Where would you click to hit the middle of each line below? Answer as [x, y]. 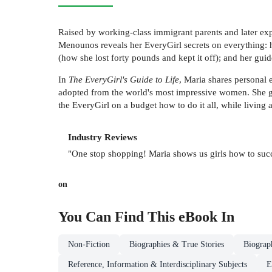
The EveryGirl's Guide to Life [124, 80]
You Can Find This [118, 216]
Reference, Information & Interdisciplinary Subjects [158, 264]
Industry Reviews [103, 137]
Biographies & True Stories [177, 244]
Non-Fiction [89, 244]
